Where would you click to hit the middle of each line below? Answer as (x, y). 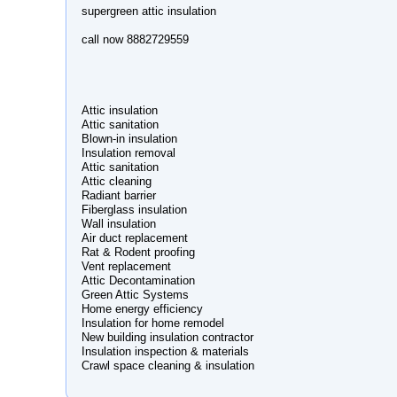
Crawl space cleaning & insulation (168, 365)
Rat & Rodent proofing (138, 252)
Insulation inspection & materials (165, 351)
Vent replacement (126, 266)
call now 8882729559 (135, 39)
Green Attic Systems (135, 294)
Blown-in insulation (129, 138)
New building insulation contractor (167, 337)
